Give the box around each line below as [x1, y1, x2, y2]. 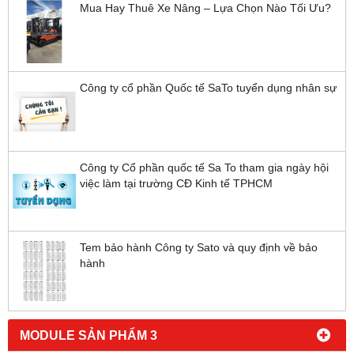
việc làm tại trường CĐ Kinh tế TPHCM [80, 177, 273, 190]
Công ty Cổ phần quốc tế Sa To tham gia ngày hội [80, 161, 329, 175]
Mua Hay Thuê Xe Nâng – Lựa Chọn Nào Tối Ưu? [80, 2, 331, 15]
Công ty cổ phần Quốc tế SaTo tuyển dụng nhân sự [80, 81, 337, 95]
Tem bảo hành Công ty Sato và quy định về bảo [80, 241, 318, 254]
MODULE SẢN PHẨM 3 [20, 328, 157, 343]
